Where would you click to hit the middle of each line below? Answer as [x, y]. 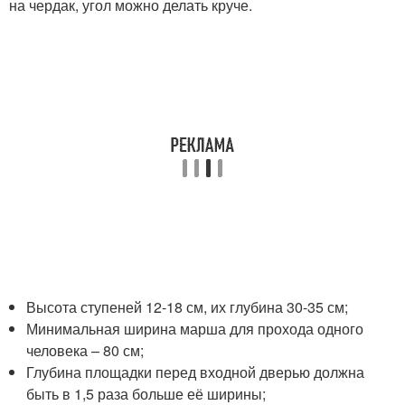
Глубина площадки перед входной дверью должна [196, 372]
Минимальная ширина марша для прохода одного [195, 329]
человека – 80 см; [85, 350]
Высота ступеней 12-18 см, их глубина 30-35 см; [188, 307]
